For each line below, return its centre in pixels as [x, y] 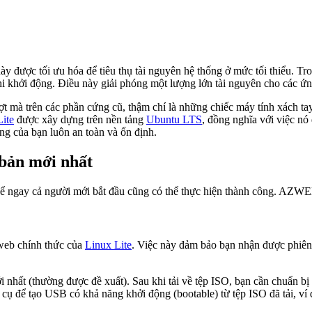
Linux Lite [108, 245]
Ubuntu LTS [174, 119]
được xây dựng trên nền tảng [80, 119]
